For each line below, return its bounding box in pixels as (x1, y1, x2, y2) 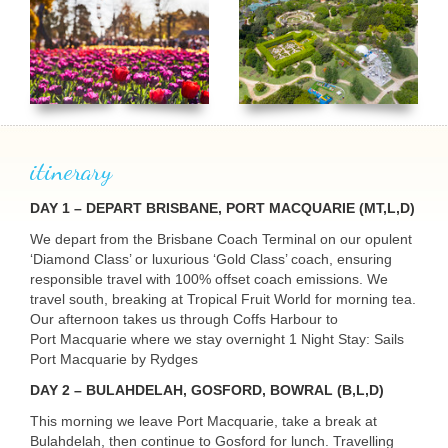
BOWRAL (270, 381, 333, 398)
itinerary (30, 154, 112, 186)
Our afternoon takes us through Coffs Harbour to (30, 310, 338, 327)
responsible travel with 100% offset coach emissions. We (30, 270, 388, 287)
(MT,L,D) (355, 199, 415, 216)
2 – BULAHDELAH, (58, 381, 191, 398)
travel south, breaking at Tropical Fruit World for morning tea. (30, 290, 416, 307)
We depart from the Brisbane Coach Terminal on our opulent (30, 230, 412, 247)
